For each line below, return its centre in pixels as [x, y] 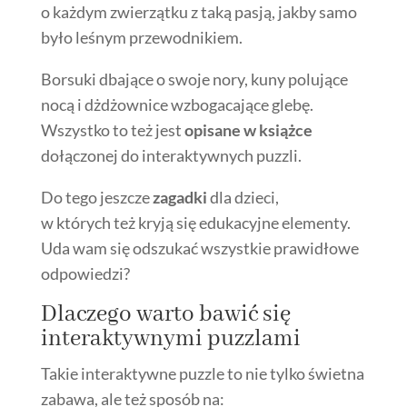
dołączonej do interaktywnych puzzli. [171, 155]
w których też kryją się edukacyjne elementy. [195, 222]
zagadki [179, 197]
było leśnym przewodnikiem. [141, 37]
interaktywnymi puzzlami [170, 338]
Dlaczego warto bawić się [165, 314]
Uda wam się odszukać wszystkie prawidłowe [199, 248]
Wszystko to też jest [112, 129]
